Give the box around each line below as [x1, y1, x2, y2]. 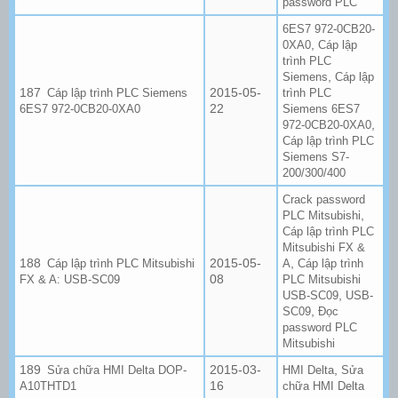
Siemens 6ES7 [283, 101, 360, 115]
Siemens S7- [283, 149, 349, 163]
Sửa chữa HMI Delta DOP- [47, 362, 187, 377]
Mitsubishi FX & [283, 240, 365, 254]
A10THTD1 [20, 378, 76, 393]
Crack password [283, 192, 365, 206]
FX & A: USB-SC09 [20, 272, 120, 286]
